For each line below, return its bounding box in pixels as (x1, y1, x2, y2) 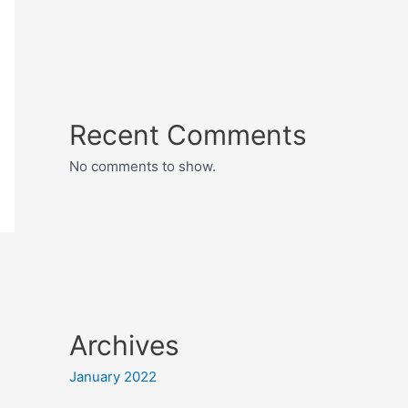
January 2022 (69, 368, 157, 386)
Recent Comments (69, 118, 307, 152)
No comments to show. (69, 158, 216, 176)
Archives (69, 329, 179, 362)
